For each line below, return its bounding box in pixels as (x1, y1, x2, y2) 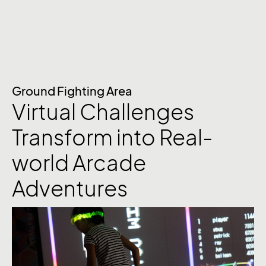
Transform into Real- (12, 125, 213, 150)
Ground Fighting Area (12, 84, 132, 99)
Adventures (12, 176, 128, 201)
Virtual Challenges (12, 99, 194, 125)
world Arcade (12, 150, 146, 176)
